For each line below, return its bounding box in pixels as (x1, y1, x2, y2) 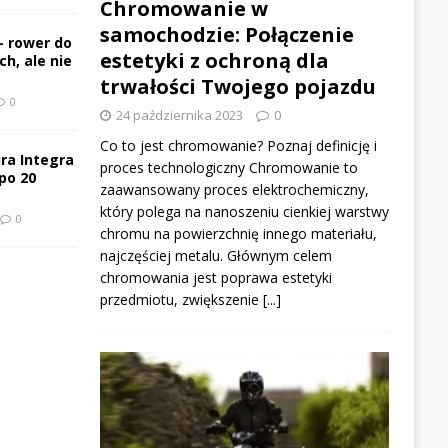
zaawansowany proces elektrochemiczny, (99, 179, 369, 199)
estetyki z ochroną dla (99, 46, 329, 74)
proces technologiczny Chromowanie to (99, 157, 358, 177)
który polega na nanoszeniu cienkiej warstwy (99, 201, 389, 221)
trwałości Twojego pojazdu (99, 72, 376, 100)
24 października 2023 (115, 105, 243, 124)
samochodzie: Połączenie (99, 20, 354, 48)
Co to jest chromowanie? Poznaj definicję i (99, 135, 377, 155)
